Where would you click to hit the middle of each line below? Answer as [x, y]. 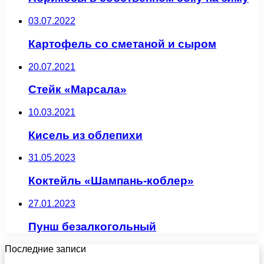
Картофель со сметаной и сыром [122, 44]
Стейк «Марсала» [77, 90]
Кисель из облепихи [85, 135]
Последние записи [45, 249]
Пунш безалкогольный [92, 226]
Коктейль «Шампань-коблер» [111, 181]
